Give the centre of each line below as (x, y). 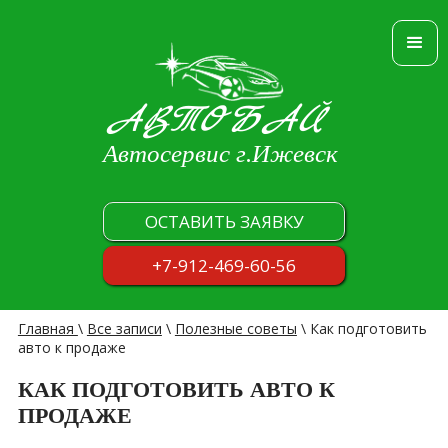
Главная (47, 328)
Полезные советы (235, 328)
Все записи (124, 328)
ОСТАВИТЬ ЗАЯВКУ (224, 221)
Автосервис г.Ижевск (221, 153)
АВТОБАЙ (224, 120)
